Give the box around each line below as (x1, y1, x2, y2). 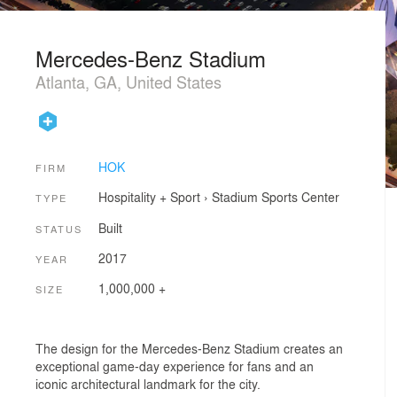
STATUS (35, 221, 82, 236)
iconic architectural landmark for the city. (35, 374, 261, 393)
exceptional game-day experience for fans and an (35, 356, 314, 375)
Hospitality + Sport (97, 188, 200, 206)
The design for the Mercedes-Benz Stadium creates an (35, 339, 343, 357)
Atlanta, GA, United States (35, 70, 222, 93)
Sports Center (261, 188, 339, 206)
